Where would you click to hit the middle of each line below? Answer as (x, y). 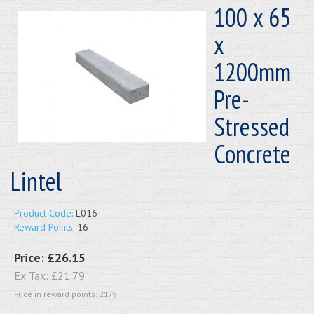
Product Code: (43, 213)
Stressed (252, 126)
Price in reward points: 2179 (65, 294)
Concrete (252, 153)
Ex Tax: (33, 275)
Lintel (36, 181)
